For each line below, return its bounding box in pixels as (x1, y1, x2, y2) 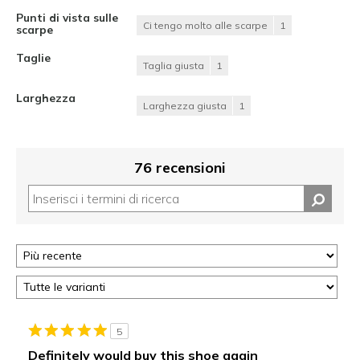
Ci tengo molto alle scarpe (143, 18, 268, 31)
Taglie (16, 50, 51, 64)
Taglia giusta (143, 59, 204, 72)
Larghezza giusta (143, 99, 227, 112)
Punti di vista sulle (16, 10, 118, 24)
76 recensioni (134, 157, 226, 177)
